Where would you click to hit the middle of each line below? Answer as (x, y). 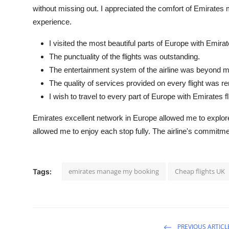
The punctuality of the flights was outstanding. (124, 56)
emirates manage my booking (114, 171)
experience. (52, 21)
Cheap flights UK (200, 171)
